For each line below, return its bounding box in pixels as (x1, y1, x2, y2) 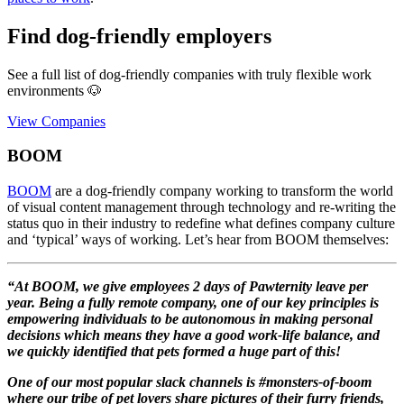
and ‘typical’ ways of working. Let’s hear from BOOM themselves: (7, 231, 389, 247)
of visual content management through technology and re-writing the (7, 198, 396, 215)
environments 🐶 (7, 82, 102, 98)
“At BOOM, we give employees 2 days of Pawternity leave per (7, 278, 368, 294)
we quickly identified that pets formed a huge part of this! (7, 343, 341, 359)
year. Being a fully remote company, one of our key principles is (7, 294, 379, 310)
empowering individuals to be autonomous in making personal (7, 310, 372, 326)
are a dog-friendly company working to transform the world (51, 182, 393, 198)
